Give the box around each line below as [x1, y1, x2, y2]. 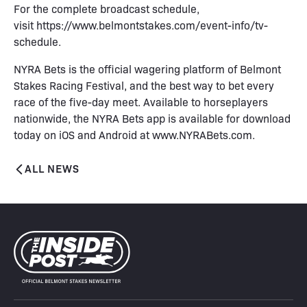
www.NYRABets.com [152, 127, 252, 142]
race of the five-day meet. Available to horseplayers [14, 94, 268, 109]
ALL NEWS [25, 160, 79, 175]
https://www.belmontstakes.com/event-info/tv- [36, 17, 268, 32]
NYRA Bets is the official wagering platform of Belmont [14, 61, 281, 76]
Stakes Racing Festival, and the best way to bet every [14, 77, 274, 93]
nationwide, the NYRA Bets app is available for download [14, 110, 291, 125]
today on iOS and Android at [14, 127, 152, 142]
